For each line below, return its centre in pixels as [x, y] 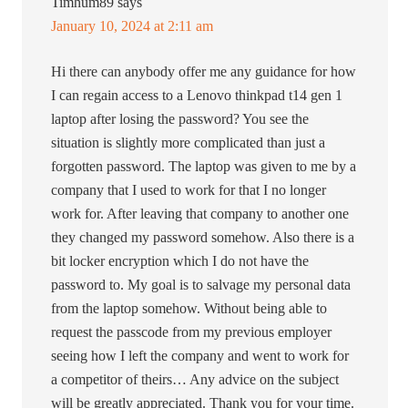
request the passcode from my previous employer [192, 332]
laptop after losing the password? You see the [180, 119]
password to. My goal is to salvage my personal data [201, 285]
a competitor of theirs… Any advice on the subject [195, 380]
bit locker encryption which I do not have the [180, 261]
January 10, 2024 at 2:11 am [133, 26]
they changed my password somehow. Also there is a [203, 238]
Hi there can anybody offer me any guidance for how [204, 72]
